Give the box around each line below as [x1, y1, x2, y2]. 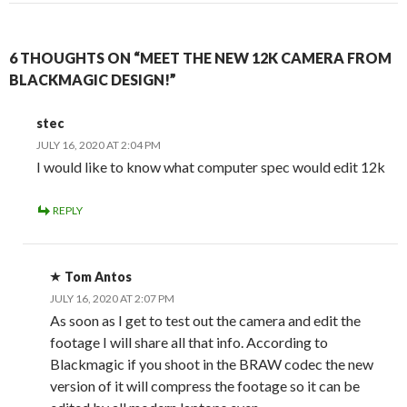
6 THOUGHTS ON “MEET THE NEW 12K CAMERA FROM [9, 49, 392, 67]
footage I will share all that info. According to [50, 333, 328, 352]
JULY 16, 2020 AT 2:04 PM [36, 138, 161, 153]
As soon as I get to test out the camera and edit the [50, 312, 361, 330]
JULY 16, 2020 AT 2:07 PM [50, 292, 174, 306]
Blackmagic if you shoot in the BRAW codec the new [50, 355, 373, 373]
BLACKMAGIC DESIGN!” [9, 71, 176, 89]
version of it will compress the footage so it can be [50, 377, 360, 395]
